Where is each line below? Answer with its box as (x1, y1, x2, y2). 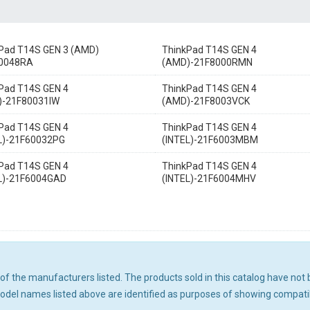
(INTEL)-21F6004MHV (162, 173, 256, 184)
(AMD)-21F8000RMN (162, 57, 253, 68)
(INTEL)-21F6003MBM (162, 134, 258, 145)
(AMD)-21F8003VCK (162, 95, 250, 107)
